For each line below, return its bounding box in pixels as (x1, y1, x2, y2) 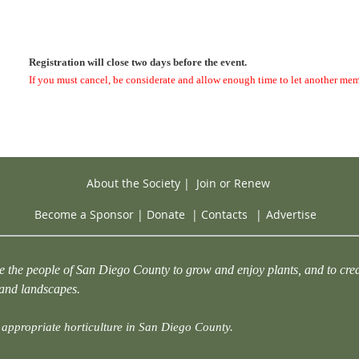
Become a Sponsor (34, 207, 134, 223)
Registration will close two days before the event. (29, 56, 247, 68)
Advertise (266, 207, 317, 223)
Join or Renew (196, 175, 270, 191)
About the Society (86, 175, 180, 191)
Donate (147, 207, 185, 223)
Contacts (201, 207, 248, 223)
